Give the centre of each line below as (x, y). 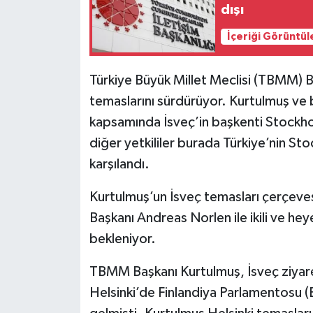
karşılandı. (119, 165)
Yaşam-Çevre (76, 139)
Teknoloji (64, 68)
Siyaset (59, 32)
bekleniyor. (122, 239)
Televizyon (69, 104)
